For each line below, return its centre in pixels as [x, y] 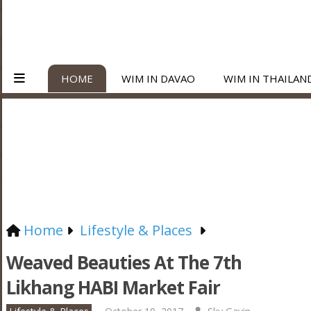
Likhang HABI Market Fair [113, 287]
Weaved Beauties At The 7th [124, 262]
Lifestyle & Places [136, 230]
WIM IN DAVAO [158, 78]
